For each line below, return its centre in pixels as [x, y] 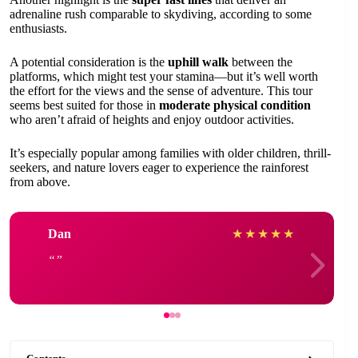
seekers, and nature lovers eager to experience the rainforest [159, 167]
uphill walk [198, 62]
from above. [40, 182]
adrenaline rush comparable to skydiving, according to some [161, 14]
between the [261, 62]
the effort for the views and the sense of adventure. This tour [161, 91]
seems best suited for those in [84, 105]
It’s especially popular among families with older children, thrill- [170, 153]
